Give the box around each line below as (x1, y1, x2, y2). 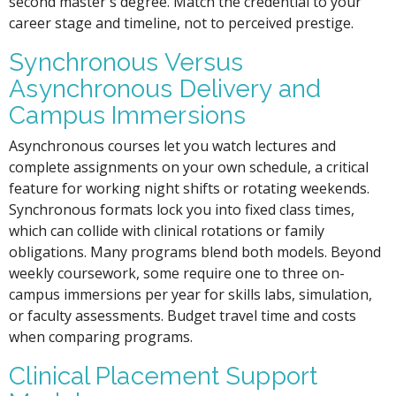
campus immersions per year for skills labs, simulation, (9, 284, 373, 304)
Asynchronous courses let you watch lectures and (9, 135, 337, 156)
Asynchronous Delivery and (9, 73, 321, 103)
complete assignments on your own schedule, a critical (9, 156, 369, 177)
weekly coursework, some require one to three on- (9, 263, 346, 283)
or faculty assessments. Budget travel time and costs (9, 305, 357, 325)
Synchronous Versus (9, 47, 244, 77)
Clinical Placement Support (9, 361, 317, 391)
